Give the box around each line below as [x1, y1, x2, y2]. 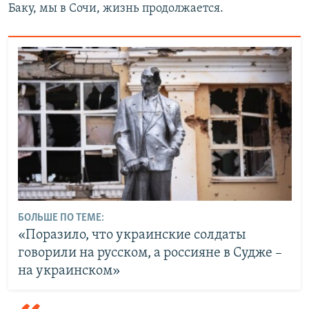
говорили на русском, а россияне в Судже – [17, 246, 282, 261]
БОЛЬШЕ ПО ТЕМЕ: [17, 212, 104, 224]
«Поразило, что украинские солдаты [17, 228, 246, 243]
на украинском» [17, 264, 120, 279]
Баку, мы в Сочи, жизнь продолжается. [8, 2, 223, 16]
